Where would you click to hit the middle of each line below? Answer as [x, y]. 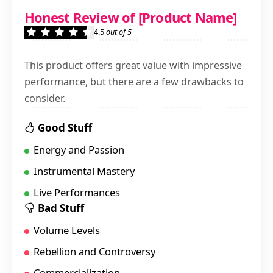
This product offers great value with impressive [133, 65]
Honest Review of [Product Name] [131, 17]
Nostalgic [225, 27]
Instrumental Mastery [84, 171]
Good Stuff [65, 127]
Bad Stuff [61, 208]
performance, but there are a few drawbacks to [134, 81]
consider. [45, 98]
